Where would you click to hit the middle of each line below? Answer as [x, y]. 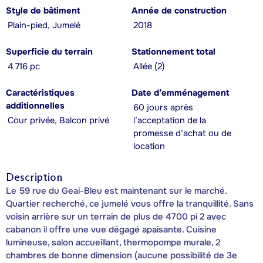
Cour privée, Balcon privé [58, 120]
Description [34, 177]
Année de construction [179, 11]
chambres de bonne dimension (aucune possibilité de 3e [122, 255]
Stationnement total [173, 52]
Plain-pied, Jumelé [44, 25]
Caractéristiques [40, 93]
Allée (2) [149, 66]
